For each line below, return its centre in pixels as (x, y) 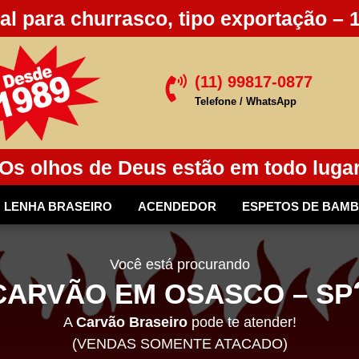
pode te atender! (242, 323)
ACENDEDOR (177, 207)
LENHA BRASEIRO (58, 207)
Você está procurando (179, 265)
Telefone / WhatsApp (245, 102)
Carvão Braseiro (131, 323)
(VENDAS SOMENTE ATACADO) (179, 344)
